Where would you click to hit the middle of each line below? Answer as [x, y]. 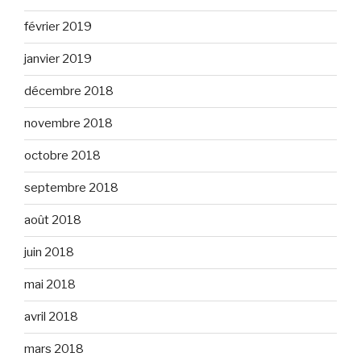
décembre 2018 [69, 91]
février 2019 [58, 27]
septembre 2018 [71, 188]
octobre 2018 [62, 156]
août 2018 [53, 220]
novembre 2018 [68, 124]
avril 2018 [51, 317]
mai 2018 [50, 285]
